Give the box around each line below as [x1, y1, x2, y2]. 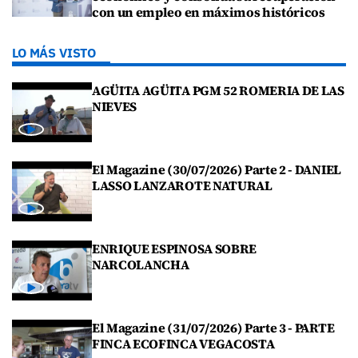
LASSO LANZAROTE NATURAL [92, 177, 272, 195]
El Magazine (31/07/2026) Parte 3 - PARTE [92, 319, 335, 337]
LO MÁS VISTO [12, 45, 97, 62]
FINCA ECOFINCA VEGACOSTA [92, 335, 275, 353]
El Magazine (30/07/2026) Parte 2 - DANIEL [92, 161, 341, 179]
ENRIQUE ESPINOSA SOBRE [92, 240, 257, 258]
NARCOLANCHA [92, 256, 189, 274]
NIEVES [92, 97, 137, 116]
